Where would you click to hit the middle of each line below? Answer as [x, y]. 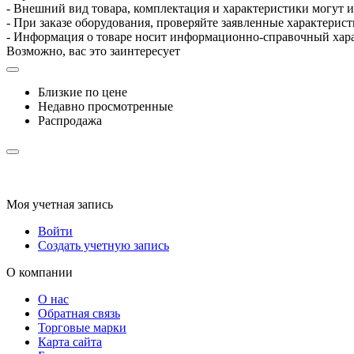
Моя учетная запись [60, 204]
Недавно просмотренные [105, 106]
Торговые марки [82, 327]
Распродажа [70, 120]
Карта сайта [70, 341]
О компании [40, 272]
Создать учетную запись [104, 245]
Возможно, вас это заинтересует [93, 51]
